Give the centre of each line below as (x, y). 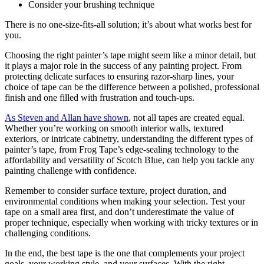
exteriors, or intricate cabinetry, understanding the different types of (129, 138)
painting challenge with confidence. (71, 170)
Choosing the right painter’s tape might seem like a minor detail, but (130, 55)
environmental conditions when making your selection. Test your (125, 201)
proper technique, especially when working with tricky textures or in (131, 222)
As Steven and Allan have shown (67, 117)
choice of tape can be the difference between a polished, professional (132, 87)
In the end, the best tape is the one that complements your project (125, 253)
